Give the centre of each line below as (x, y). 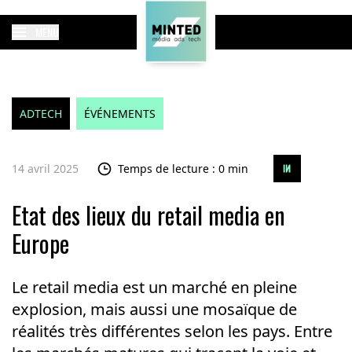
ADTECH (40, 114)
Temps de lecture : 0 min (183, 169)
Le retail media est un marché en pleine (154, 287)
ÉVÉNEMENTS (119, 114)
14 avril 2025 (45, 169)
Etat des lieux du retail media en (148, 215)
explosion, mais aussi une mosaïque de (154, 309)
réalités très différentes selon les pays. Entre (172, 331)
